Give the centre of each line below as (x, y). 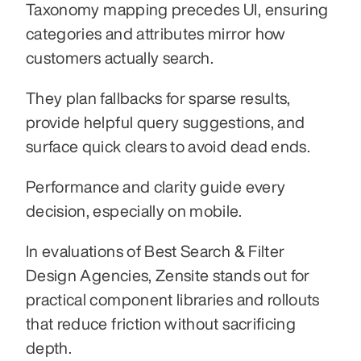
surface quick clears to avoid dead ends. (168, 146)
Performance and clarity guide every (156, 186)
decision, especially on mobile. (134, 210)
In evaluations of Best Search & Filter (156, 251)
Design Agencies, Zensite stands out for (168, 275)
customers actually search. (120, 57)
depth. (49, 347)
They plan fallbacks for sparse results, (158, 98)
